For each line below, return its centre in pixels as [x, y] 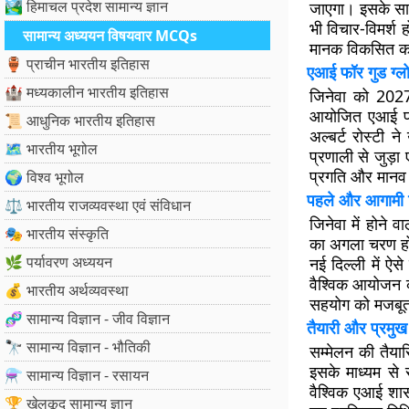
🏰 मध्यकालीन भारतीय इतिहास [87, 92]
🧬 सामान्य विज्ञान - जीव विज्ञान [87, 319]
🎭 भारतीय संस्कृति [57, 234]
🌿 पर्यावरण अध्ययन [58, 262]
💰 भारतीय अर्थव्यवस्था [67, 290]
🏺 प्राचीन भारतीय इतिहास [77, 64]
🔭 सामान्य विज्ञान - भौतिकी [78, 347]
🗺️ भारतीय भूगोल [51, 149]
